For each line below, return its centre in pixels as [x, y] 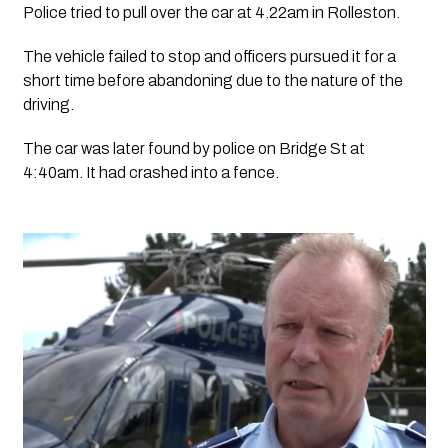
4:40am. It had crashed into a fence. [150, 172]
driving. [49, 104]
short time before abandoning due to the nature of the [212, 80]
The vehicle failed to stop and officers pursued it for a [209, 56]
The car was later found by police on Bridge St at [193, 148]
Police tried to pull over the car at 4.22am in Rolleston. [211, 12]
